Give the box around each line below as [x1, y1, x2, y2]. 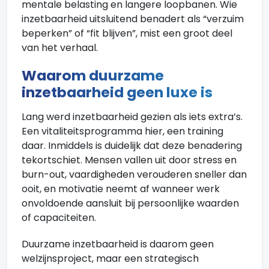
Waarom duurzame [22, 65, 164, 85]
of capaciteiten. [22, 211, 96, 225]
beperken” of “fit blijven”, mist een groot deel [22, 26, 232, 40]
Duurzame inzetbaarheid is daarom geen [22, 237, 214, 251]
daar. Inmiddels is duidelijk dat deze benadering [22, 139, 242, 153]
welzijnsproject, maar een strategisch [22, 252, 199, 265]
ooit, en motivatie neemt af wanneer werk [22, 182, 220, 196]
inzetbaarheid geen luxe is [22, 82, 213, 102]
